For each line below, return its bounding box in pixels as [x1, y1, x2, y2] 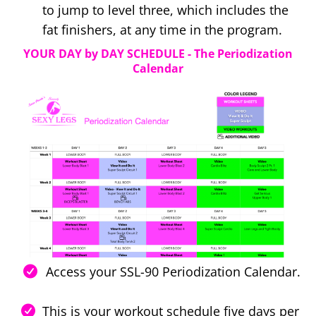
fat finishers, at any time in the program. [42, 20, 282, 38]
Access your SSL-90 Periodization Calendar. [46, 263, 300, 281]
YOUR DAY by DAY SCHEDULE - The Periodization [23, 45, 293, 61]
